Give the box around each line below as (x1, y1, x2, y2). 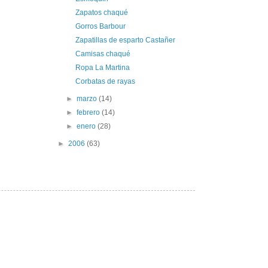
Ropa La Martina (75, 63, 130, 72)
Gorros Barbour (75, 22, 126, 31)
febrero (77, 108, 102, 117)
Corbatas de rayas (75, 77, 135, 86)
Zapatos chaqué (75, 8, 128, 17)
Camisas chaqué (75, 49, 130, 58)
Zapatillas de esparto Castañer (75, 35, 175, 44)
